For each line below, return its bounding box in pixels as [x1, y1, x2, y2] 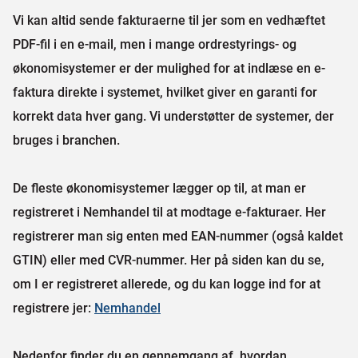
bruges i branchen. [13, 133, 120, 148]
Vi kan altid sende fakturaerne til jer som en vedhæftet [13, 13, 325, 28]
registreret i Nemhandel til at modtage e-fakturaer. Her [13, 205, 326, 220]
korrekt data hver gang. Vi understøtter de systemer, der [13, 109, 334, 124]
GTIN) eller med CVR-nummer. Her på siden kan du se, [13, 253, 324, 268]
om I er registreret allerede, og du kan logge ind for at [13, 276, 320, 292]
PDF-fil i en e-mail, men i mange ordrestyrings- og [13, 37, 296, 52]
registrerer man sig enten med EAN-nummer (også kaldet [13, 229, 343, 244]
